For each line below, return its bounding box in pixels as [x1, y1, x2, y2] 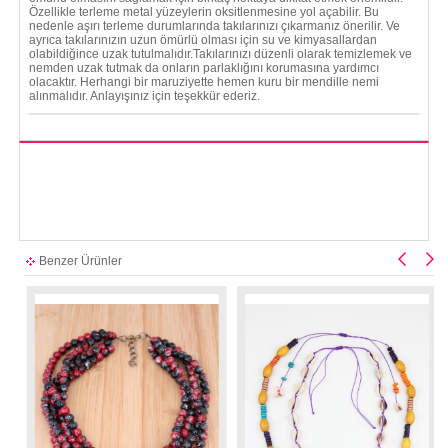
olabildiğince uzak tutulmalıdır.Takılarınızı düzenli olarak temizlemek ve [28, 46, 412, 61]
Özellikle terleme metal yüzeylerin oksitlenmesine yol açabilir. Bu [28, 4, 379, 19]
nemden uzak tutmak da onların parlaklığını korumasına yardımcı [28, 60, 379, 75]
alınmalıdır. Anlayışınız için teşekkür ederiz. [28, 88, 260, 103]
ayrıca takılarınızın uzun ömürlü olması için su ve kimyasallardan [28, 32, 377, 47]
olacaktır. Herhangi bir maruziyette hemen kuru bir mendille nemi [28, 74, 379, 89]
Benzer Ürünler [38, 253, 122, 268]
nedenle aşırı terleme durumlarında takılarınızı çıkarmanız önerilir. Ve [28, 18, 400, 33]
